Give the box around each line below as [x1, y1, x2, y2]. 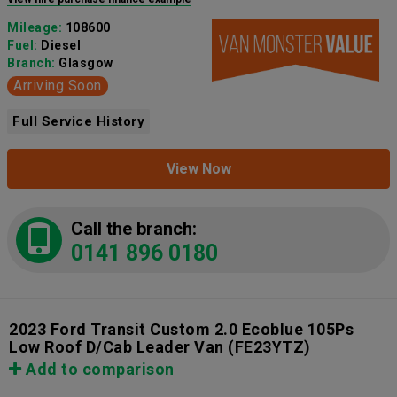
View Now [166, 160, 231, 178]
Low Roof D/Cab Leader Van [9, 338, 224, 357]
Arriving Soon [13, 77, 102, 95]
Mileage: [7, 20, 66, 35]
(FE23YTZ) [223, 338, 311, 357]
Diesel [41, 38, 81, 53]
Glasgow [58, 56, 113, 71]
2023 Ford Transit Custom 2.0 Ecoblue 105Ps [9, 320, 354, 339]
